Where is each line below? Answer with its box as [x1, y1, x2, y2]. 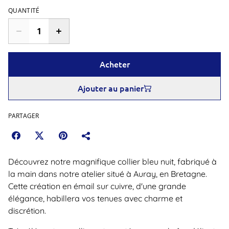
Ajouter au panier [77, 82, 144, 94]
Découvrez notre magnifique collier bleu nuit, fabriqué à [8, 156, 217, 167]
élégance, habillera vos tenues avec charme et [8, 193, 182, 203]
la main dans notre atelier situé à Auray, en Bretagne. [8, 169, 207, 179]
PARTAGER [8, 111, 39, 120]
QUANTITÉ [8, 6, 40, 15]
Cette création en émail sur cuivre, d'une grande [8, 181, 186, 191]
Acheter [99, 58, 130, 70]
